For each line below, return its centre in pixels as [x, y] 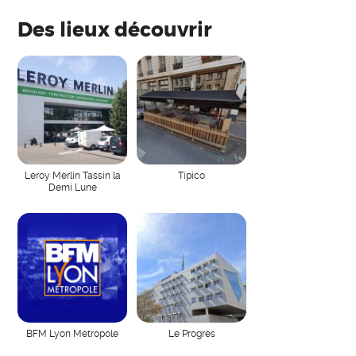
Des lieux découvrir [115, 31]
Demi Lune [72, 188]
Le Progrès [192, 334]
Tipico [192, 176]
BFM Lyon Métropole [73, 334]
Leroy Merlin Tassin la [72, 176]
